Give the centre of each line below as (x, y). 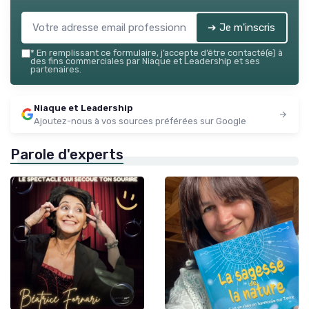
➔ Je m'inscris (241, 28)
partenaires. (56, 70)
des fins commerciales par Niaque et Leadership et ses (145, 61)
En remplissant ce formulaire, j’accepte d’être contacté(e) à (159, 53)
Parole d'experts (67, 155)
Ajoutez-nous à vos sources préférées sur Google (140, 121)
